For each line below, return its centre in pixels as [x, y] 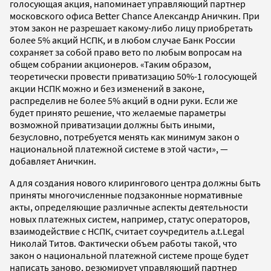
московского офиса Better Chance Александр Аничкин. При [135, 15]
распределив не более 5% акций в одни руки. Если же [124, 100]
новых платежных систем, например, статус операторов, [130, 219]
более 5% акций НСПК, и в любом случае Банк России [122, 40]
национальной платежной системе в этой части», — [119, 149]
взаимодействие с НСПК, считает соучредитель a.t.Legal [127, 231]
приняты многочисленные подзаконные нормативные [126, 194]
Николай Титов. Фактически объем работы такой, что [123, 243]
